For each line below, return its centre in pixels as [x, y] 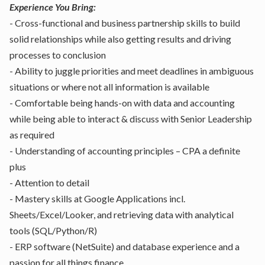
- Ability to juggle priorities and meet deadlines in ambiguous [132, 71]
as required [32, 135]
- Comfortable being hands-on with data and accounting [122, 103]
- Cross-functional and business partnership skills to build [125, 23]
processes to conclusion [59, 55]
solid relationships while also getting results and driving [120, 39]
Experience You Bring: [53, 7]
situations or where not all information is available [109, 87]
